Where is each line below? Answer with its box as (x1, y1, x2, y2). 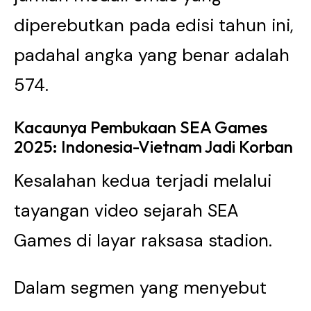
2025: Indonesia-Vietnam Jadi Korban (14, 136, 293, 157)
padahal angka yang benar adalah (14, 44, 289, 67)
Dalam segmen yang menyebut (14, 276, 267, 299)
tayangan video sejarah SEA (14, 199, 239, 222)
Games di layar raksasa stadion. (14, 229, 272, 252)
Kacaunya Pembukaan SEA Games (14, 117, 267, 137)
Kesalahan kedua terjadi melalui (14, 169, 271, 192)
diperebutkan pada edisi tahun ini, (14, 14, 294, 37)
